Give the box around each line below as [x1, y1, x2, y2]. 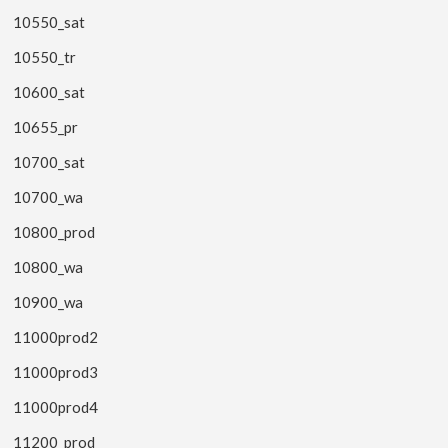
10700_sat [13, 152, 86, 171]
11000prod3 [13, 362, 99, 381]
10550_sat [13, 12, 86, 31]
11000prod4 [13, 397, 99, 416]
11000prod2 [13, 327, 99, 346]
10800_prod [13, 222, 96, 241]
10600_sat [13, 82, 86, 101]
